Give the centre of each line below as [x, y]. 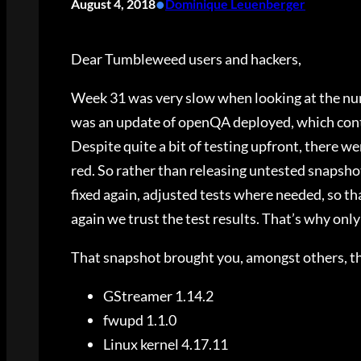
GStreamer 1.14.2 [158, 296]
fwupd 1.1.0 [140, 320]
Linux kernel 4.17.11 [166, 344]
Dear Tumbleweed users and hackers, [186, 59]
